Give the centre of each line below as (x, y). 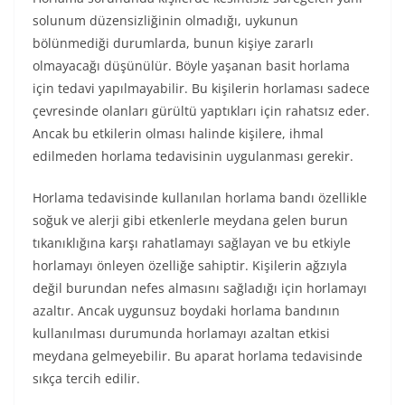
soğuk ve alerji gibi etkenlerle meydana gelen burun (190, 220)
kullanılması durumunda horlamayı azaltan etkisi (181, 333)
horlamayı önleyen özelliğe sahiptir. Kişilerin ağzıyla (190, 265)
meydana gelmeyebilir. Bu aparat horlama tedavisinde (198, 356)
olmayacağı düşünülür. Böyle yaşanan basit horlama (191, 66)
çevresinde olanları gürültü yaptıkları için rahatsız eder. (201, 111)
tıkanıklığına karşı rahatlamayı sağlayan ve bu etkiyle (192, 243)
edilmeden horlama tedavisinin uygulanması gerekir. (193, 156)
